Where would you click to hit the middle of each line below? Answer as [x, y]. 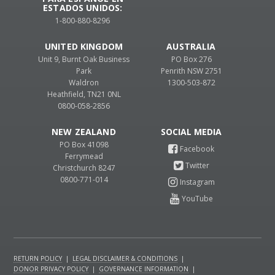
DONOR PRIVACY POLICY [51, 269]
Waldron [84, 83]
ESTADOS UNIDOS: [83, 8]
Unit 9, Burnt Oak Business [84, 60]
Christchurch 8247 [84, 168]
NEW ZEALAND [84, 132]
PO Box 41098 [84, 145]
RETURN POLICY [38, 259]
